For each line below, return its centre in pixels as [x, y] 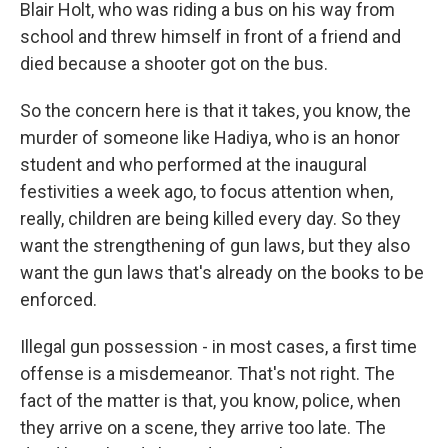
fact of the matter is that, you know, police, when [210, 401]
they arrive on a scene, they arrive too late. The [203, 428]
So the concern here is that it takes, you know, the [215, 111]
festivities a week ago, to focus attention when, [206, 192]
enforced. [58, 300]
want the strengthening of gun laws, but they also [215, 246]
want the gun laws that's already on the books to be [222, 273]
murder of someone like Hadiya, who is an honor [210, 138]
